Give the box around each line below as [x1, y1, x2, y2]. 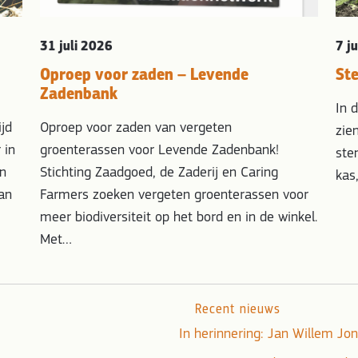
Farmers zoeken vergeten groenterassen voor [40, 188, 309, 204]
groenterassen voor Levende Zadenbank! [40, 143, 280, 159]
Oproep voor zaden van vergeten [40, 121, 233, 137]
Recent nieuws [195, 300, 281, 318]
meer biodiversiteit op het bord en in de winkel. [40, 210, 318, 226]
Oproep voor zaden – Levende [40, 63, 249, 86]
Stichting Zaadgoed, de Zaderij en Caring [40, 165, 279, 181]
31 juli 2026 [40, 37, 113, 56]
